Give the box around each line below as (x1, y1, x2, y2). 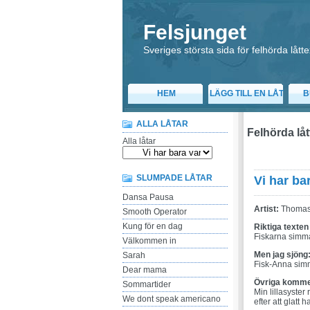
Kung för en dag (122, 221, 183, 231)
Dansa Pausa (122, 192, 174, 202)
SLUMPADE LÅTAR (136, 173, 212, 183)
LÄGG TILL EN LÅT (209, 89, 284, 98)
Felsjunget (143, 21, 246, 44)
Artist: (254, 204, 279, 215)
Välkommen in (122, 236, 176, 246)
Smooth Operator (122, 207, 187, 217)
